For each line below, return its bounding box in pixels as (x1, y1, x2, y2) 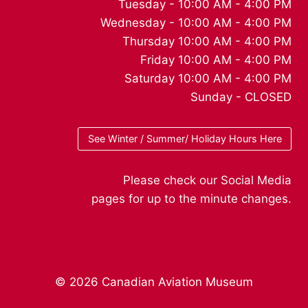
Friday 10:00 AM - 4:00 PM (140, 52, 291, 67)
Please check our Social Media (123, 173, 291, 187)
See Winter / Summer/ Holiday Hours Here (87, 133, 282, 145)
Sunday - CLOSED (190, 89, 291, 104)
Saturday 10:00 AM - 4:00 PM (124, 71, 291, 85)
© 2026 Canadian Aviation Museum (55, 275, 253, 289)
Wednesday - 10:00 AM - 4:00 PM (100, 15, 291, 30)
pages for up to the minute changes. (91, 192, 291, 206)
